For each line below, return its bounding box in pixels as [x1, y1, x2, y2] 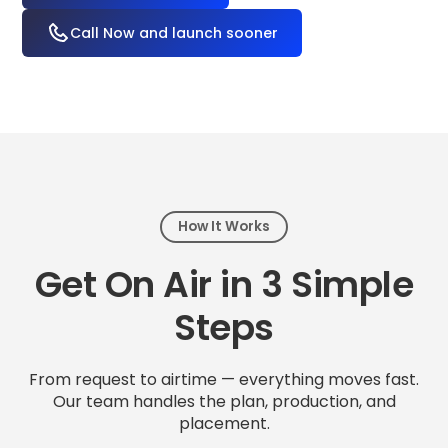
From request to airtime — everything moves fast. [29, 368, 419, 391]
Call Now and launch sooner [70, 23, 279, 43]
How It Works [178, 217, 270, 236]
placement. [178, 412, 270, 435]
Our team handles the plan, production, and [52, 390, 396, 413]
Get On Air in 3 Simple [34, 259, 414, 310]
